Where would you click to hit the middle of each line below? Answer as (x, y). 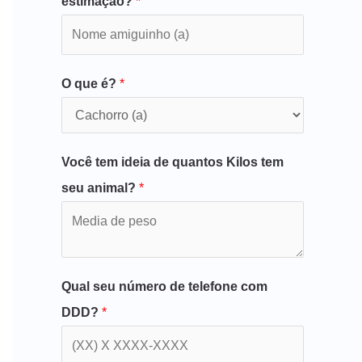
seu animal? (100, 187)
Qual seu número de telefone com (164, 286)
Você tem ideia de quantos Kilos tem (173, 162)
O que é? (90, 83)
